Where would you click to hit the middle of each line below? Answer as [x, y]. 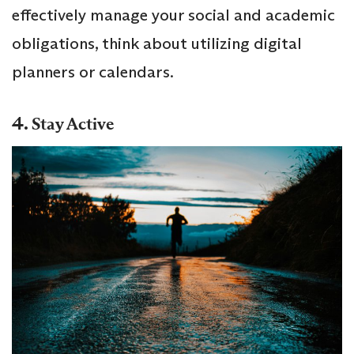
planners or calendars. [93, 72]
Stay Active [73, 124]
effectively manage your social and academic [173, 15]
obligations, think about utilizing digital [157, 44]
